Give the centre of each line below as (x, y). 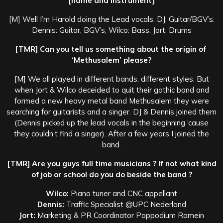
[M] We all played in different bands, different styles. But (111, 79)
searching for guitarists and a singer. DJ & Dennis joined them (111, 111)
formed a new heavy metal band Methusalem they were (111, 101)
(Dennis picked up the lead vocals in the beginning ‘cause (111, 122)
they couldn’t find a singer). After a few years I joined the (111, 133)
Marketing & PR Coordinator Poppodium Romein (120, 215)
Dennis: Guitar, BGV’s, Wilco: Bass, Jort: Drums (111, 30)
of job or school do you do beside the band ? (111, 174)
